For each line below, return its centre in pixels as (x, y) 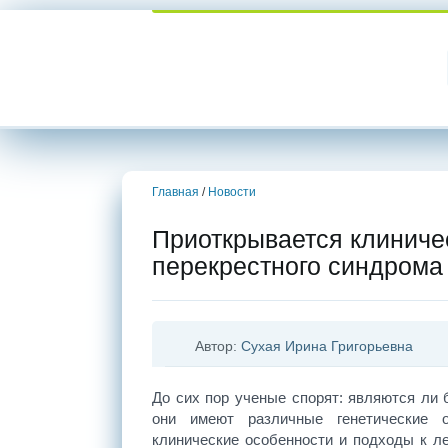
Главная (175, 192)
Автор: (218, 346)
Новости (232, 192)
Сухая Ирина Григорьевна (327, 346)
